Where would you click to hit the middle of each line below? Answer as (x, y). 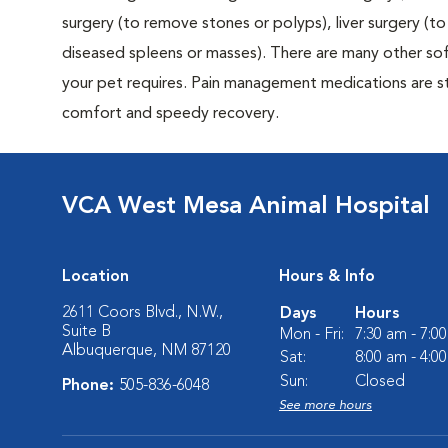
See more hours (325, 405)
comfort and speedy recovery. (170, 114)
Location (95, 277)
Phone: (90, 386)
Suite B (86, 332)
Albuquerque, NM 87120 (146, 351)
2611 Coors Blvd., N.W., (142, 313)
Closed (380, 382)
